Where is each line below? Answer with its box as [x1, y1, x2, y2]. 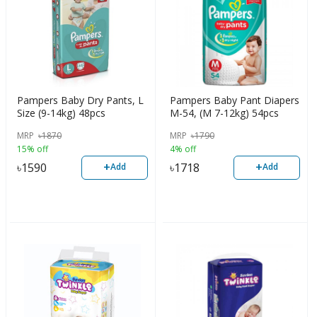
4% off [169, 142, 196, 155]
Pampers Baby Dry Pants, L [17, 93, 144, 108]
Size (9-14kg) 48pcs [17, 106, 105, 120]
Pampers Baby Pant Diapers [169, 93, 299, 108]
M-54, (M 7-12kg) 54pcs [169, 106, 279, 120]
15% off [17, 142, 48, 155]
